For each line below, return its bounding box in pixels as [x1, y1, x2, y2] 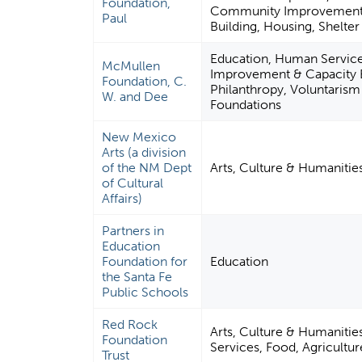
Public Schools [102, 284, 189, 301]
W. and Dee [102, 89, 169, 105]
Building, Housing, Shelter [210, 19, 360, 35]
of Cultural [102, 175, 164, 192]
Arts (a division [102, 145, 187, 161]
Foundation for [102, 254, 188, 270]
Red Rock [102, 317, 158, 333]
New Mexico [102, 129, 177, 145]
